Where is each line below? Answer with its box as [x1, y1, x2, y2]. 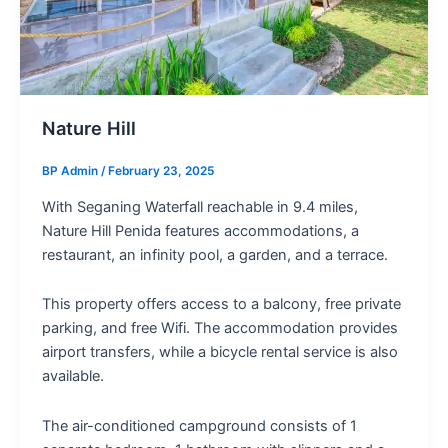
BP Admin [41, 164, 101, 179]
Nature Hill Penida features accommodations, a [41, 221, 359, 240]
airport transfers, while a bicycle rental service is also [41, 343, 398, 362]
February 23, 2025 [107, 164, 214, 179]
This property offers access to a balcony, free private [41, 295, 401, 314]
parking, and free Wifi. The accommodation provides [41, 319, 398, 338]
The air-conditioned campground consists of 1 [41, 416, 357, 435]
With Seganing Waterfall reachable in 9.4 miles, [41, 197, 358, 216]
